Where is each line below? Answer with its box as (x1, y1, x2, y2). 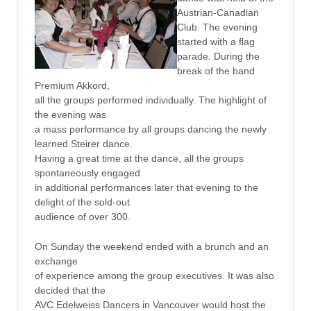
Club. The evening (176, 21, 258, 33)
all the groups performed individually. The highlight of (34, 94, 267, 106)
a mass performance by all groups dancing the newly (34, 123, 267, 135)
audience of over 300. (34, 210, 131, 222)
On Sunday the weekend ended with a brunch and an (34, 241, 269, 253)
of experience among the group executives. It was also (34, 270, 274, 282)
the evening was (34, 108, 106, 120)
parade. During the (176, 50, 260, 62)
